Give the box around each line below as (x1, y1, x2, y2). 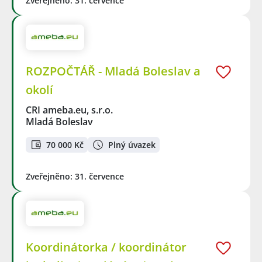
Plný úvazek (108, 139, 156, 150)
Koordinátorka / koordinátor (26, 239, 187, 256)
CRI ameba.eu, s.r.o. (26, 104, 114, 117)
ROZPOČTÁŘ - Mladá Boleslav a (26, 63, 201, 80)
